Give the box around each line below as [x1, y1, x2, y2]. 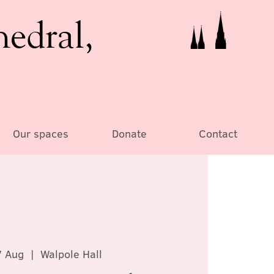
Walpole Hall [40, 246, 103, 262]
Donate [111, 126, 147, 141]
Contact [198, 126, 237, 141]
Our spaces [12, 126, 68, 141]
